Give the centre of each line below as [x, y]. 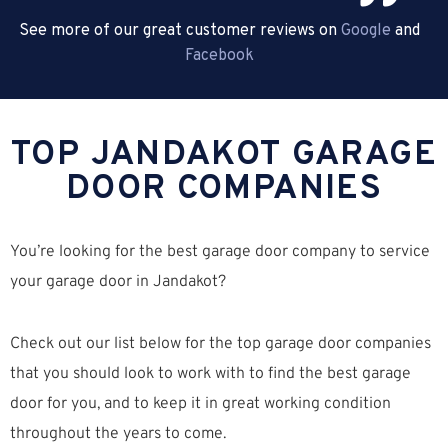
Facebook [219, 56]
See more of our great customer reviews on [179, 31]
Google [367, 31]
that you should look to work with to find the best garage [210, 374]
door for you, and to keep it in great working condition [200, 404]
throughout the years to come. [118, 434]
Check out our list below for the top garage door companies [220, 344]
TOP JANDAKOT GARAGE [224, 156]
